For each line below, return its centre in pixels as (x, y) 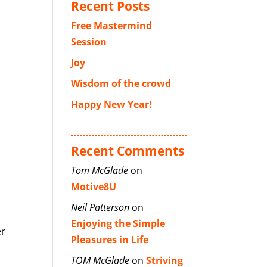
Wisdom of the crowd (121, 83)
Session (89, 42)
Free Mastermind (112, 26)
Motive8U (94, 187)
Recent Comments (128, 151)
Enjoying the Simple (118, 223)
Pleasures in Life (110, 240)
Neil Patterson (100, 207)
